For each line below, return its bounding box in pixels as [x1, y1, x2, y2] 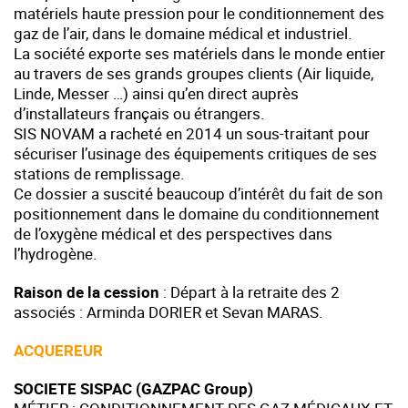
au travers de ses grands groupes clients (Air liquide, [14, 63, 373, 85]
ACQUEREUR [14, 340, 107, 362]
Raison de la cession [14, 281, 159, 303]
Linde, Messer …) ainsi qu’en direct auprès [14, 83, 299, 105]
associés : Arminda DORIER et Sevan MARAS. [14, 301, 322, 323]
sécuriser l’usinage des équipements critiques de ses [14, 143, 377, 165]
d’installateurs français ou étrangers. [14, 103, 264, 125]
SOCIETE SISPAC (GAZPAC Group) [14, 378, 253, 400]
